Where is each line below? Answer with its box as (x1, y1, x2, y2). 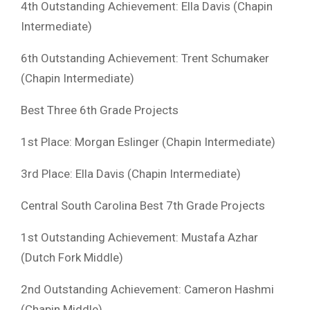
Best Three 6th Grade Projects (21, 102, 179, 117)
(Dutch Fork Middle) (21, 250, 123, 264)
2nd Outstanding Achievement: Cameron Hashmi (21, 282, 274, 296)
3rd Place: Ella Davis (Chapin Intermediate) (21, 166, 241, 181)
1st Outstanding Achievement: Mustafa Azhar (21, 230, 258, 244)
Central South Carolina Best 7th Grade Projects (21, 198, 265, 212)
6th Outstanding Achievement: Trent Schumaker (21, 51, 269, 65)
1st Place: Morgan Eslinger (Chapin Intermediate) (21, 134, 275, 149)
